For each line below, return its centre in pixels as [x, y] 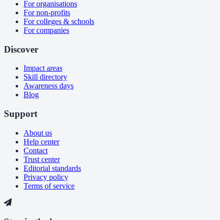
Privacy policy [46, 177]
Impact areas [43, 68]
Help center [41, 141]
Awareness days [49, 86]
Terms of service [49, 186]
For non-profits [47, 12]
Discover [21, 49]
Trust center [42, 159]
